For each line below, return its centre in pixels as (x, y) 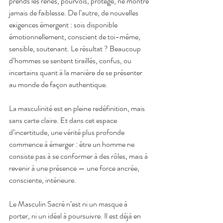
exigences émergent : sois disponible (64, 25)
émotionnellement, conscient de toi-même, (75, 37)
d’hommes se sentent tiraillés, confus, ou (71, 61)
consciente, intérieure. (43, 180)
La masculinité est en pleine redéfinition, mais (78, 109)
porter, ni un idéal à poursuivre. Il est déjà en (76, 216)
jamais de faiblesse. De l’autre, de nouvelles (74, 13)
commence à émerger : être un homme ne (72, 144)
